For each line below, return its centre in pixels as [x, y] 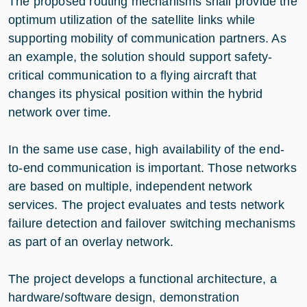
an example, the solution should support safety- [140, 57]
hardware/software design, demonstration [124, 297]
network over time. [62, 112]
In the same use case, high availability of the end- [147, 149]
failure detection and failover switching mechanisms [152, 223]
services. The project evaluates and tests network [146, 205]
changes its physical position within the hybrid [136, 94]
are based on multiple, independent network [131, 186]
